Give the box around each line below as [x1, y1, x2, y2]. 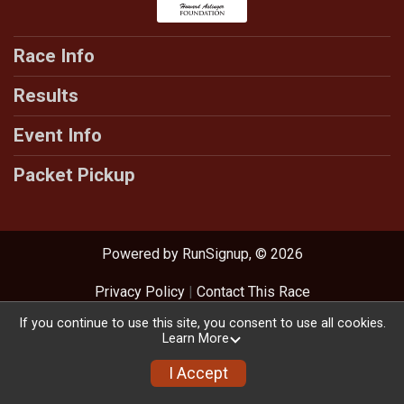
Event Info [14, 124, 102, 146]
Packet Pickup [14, 164, 135, 186]
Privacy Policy [94, 283, 185, 300]
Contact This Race [196, 283, 310, 300]
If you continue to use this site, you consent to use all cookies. [18, 316, 386, 332]
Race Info [14, 45, 95, 67]
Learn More [161, 331, 229, 347]
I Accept [168, 364, 228, 383]
